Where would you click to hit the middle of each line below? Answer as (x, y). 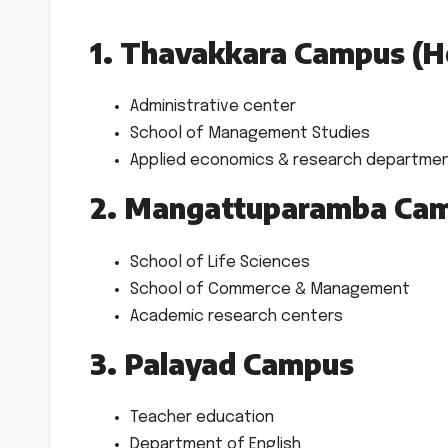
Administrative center (213, 107)
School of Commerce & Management (270, 289)
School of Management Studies (250, 134)
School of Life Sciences (220, 262)
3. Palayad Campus (222, 363)
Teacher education (202, 418)
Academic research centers (236, 316)
